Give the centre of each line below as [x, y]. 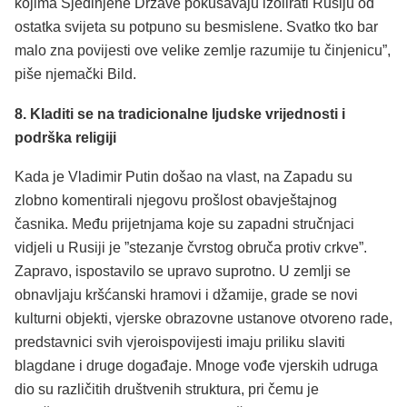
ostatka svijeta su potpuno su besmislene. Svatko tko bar [196, 27]
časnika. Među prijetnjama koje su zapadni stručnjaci [184, 224]
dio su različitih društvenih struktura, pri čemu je [167, 390]
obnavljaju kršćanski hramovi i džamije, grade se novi [186, 295]
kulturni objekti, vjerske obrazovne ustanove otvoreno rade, [203, 319]
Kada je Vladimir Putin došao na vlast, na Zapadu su [184, 177]
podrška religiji [65, 137]
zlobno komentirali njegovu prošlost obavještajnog [176, 201]
